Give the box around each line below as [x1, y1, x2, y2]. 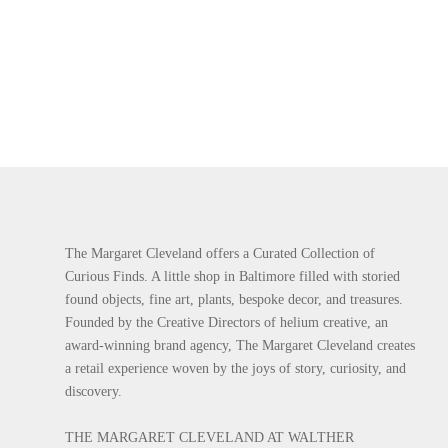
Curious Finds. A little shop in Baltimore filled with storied [65, 269, 400, 284]
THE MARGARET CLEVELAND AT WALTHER [65, 430, 354, 445]
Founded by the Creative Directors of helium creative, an [65, 315, 388, 330]
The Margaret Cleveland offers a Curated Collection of [65, 246, 375, 261]
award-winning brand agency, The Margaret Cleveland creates [65, 338, 415, 353]
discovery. [65, 384, 122, 399]
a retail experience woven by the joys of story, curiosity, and [65, 361, 406, 376]
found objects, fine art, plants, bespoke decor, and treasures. [65, 292, 403, 307]
